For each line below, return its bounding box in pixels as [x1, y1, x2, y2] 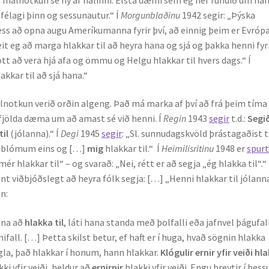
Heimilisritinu [162, 142, 216, 155]
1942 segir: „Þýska [182, 8, 256, 21]
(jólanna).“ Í [8, 127, 61, 140]
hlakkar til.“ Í [103, 142, 162, 155]
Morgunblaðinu [121, 8, 183, 21]
